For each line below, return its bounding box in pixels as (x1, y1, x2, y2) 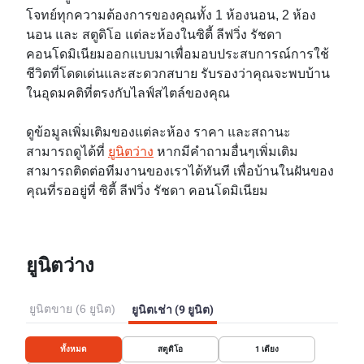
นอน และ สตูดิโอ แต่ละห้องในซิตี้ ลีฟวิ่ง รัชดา (26, 27, 282, 43)
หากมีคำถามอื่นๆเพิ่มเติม (154, 144, 298, 160)
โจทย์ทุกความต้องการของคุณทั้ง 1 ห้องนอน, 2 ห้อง (26, 7, 316, 24)
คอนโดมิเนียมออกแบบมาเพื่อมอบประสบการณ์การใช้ (26, 46, 329, 63)
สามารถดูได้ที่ (26, 144, 108, 160)
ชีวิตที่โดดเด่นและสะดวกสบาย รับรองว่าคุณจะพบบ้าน (26, 66, 330, 82)
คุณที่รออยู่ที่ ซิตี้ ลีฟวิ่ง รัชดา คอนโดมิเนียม (26, 183, 268, 199)
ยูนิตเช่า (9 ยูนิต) (132, 303, 214, 316)
